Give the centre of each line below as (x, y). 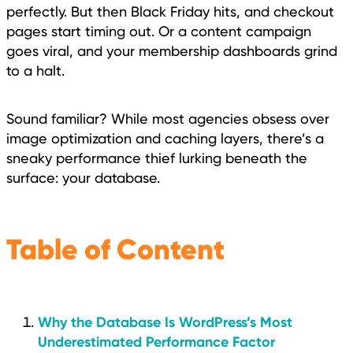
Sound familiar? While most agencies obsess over (168, 119)
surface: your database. (83, 178)
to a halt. (35, 71)
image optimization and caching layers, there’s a (165, 139)
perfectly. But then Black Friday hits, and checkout (170, 12)
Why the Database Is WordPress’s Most (165, 322)
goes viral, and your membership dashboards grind (172, 51)
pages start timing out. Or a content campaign (159, 32)
